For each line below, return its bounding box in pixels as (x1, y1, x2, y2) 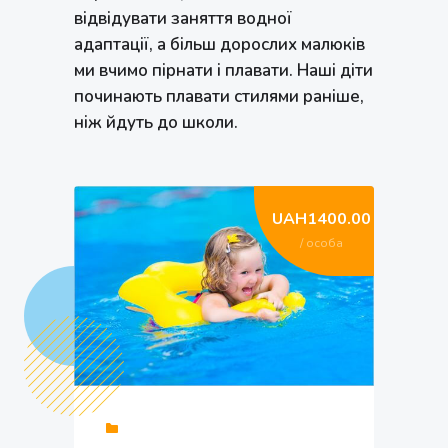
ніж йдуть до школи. (74, 111, 238, 134)
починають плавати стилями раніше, (74, 85, 364, 108)
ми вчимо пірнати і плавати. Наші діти (74, 59, 373, 82)
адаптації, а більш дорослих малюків (74, 33, 365, 56)
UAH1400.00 (272, 208, 371, 230)
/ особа (300, 235, 343, 251)
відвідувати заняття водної (74, 7, 292, 30)
